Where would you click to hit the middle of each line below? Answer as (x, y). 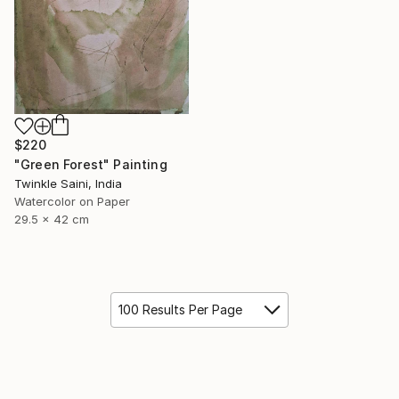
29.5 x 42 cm (52, 219)
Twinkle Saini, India (68, 183)
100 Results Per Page (180, 309)
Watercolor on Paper (72, 201)
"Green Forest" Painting (91, 164)
